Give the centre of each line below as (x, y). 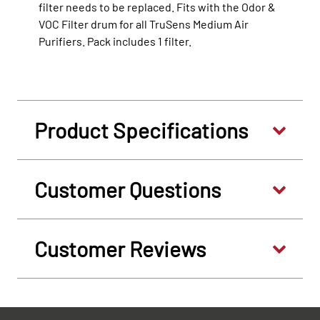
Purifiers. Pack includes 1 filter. (115, 41)
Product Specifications (141, 130)
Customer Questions (127, 190)
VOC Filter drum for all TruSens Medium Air (144, 24)
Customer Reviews (120, 249)
